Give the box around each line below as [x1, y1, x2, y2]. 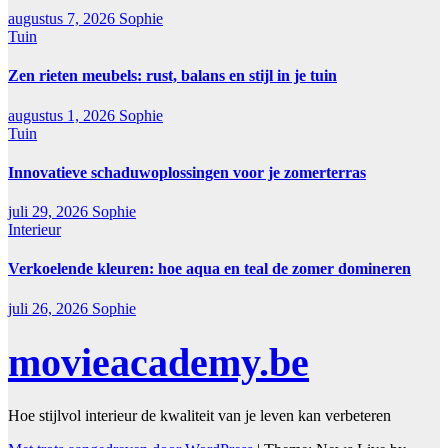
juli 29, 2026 [8, 203, 92, 221]
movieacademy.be [8, 340, 309, 386]
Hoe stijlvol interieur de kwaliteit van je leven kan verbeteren [8, 407, 391, 425]
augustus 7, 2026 [8, 10, 119, 28]
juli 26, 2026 [8, 299, 92, 317]
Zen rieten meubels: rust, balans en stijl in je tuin [8, 67, 337, 85]
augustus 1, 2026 [8, 106, 119, 124]
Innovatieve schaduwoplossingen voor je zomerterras [8, 163, 366, 181]
